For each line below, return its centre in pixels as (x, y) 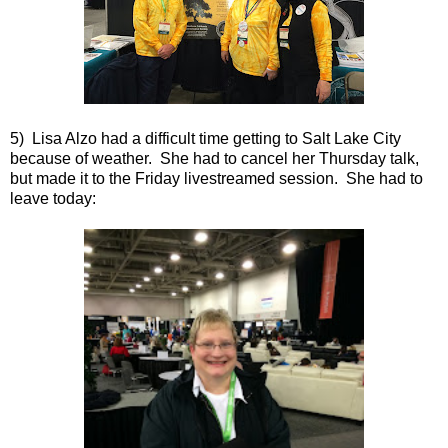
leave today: (53, 198)
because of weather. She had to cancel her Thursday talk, (214, 158)
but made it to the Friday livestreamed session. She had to (216, 178)
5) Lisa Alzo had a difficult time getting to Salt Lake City (205, 138)
